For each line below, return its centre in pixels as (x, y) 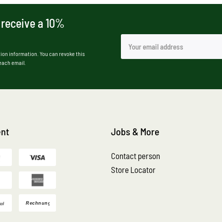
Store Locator (133, 169)
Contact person (136, 156)
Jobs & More (135, 131)
